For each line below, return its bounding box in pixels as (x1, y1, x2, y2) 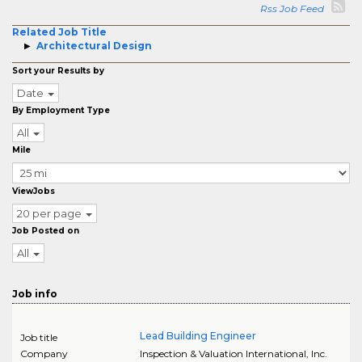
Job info (12, 288, 57, 300)
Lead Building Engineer (139, 330, 256, 342)
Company (20, 347, 68, 360)
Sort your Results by (12, 65, 104, 76)
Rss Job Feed (260, 2, 329, 15)
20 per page (17, 207, 82, 220)
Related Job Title (12, 26, 107, 38)
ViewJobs (12, 186, 55, 196)
